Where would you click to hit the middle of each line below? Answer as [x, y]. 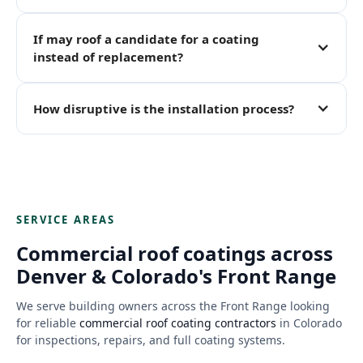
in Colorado [309, 322]
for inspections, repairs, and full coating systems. [151, 340]
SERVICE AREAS [66, 219]
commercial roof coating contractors [178, 322]
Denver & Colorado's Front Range [176, 275]
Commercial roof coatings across [175, 253]
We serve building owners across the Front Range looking [173, 305]
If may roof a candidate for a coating [146, 38]
